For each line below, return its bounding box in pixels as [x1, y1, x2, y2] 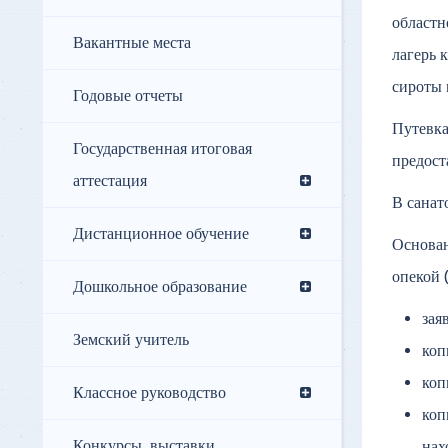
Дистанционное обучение [73, 224, 249, 245]
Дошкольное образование [73, 277, 247, 298]
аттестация [73, 171, 147, 192]
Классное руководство [73, 383, 226, 404]
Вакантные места [73, 33, 191, 54]
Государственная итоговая [73, 139, 252, 160]
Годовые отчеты [73, 86, 183, 107]
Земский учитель [73, 330, 189, 351]
